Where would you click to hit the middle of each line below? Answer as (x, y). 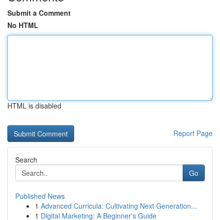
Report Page (193, 133)
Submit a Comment (39, 13)
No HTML (23, 25)
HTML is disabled (34, 106)
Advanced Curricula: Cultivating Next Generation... (119, 206)
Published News (40, 196)
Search (26, 160)
